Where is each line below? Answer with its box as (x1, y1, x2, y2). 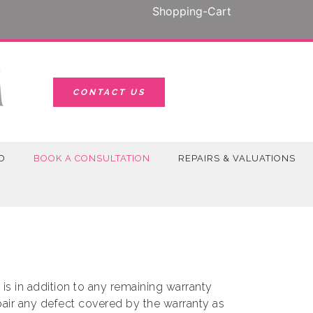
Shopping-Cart (152, 4, 231, 18)
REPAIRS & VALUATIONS (178, 152, 296, 163)
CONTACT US (73, 87, 145, 97)
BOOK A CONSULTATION (34, 152, 150, 163)
